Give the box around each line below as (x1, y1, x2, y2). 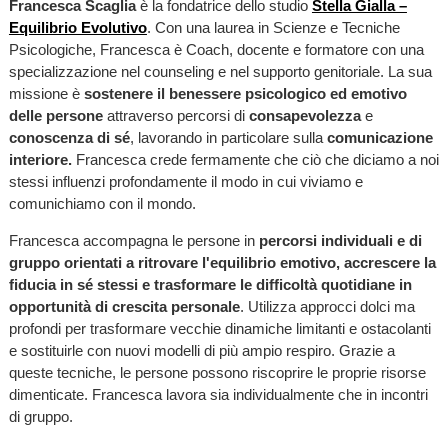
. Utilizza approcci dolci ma (239, 298, 415, 316)
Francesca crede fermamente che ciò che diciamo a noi (71, 151, 439, 168)
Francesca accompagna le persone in (8, 232, 259, 250)
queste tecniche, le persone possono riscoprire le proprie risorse (8, 364, 426, 382)
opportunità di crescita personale (8, 298, 240, 316)
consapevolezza (248, 107, 361, 124)
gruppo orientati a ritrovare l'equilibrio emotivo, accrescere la (8, 254, 436, 272)
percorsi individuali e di (258, 232, 422, 250)
